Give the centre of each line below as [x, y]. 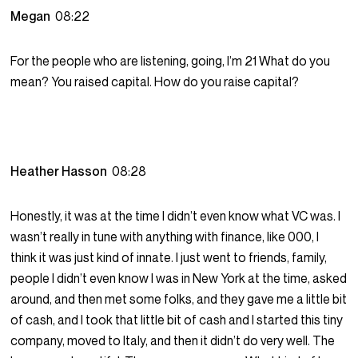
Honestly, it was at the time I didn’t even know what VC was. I [176, 216]
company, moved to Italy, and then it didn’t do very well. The [173, 341]
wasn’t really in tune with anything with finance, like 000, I [165, 237]
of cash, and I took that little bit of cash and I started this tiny [177, 320]
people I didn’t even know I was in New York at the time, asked [179, 278]
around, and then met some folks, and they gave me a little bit [179, 299]
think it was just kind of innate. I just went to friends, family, [169, 258]
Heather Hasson [62, 171]
